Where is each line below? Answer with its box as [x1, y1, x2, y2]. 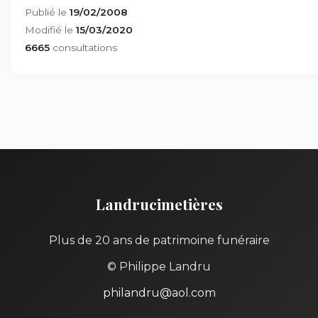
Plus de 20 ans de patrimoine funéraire [48, 234, 270, 247]
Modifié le [25, 24, 76, 35]
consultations [50, 42, 117, 53]
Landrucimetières [95, 194, 223, 214]
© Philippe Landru [107, 260, 211, 273]
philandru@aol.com [102, 286, 216, 300]
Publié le [25, 6, 70, 18]
